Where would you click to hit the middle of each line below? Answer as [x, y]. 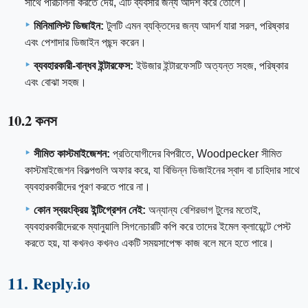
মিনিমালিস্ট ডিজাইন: [69, 26]
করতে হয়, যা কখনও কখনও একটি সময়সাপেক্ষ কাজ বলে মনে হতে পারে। [150, 243]
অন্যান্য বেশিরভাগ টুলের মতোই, [203, 210]
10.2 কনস [33, 121]
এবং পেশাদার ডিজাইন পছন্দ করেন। [86, 43]
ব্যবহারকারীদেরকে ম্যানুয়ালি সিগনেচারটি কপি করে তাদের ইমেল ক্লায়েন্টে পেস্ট [158, 226]
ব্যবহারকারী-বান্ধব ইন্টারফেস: [84, 66]
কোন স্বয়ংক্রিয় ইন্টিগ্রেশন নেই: [90, 210]
